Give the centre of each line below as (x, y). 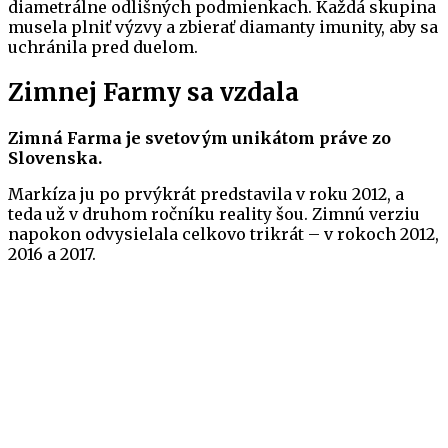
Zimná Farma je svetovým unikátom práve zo (199, 137)
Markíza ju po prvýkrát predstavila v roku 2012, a (206, 193)
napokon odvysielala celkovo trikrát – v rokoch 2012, (223, 233)
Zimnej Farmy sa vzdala (153, 93)
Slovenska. (55, 157)
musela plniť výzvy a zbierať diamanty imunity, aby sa (223, 27)
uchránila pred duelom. (103, 47)
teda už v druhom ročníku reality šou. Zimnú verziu (214, 213)
